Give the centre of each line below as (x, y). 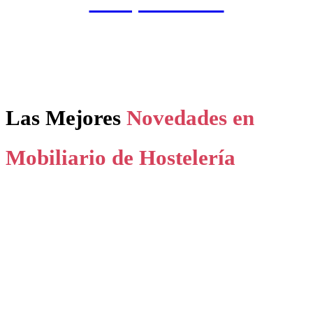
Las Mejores (66, 118)
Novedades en (190, 118)
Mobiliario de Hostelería (121, 158)
